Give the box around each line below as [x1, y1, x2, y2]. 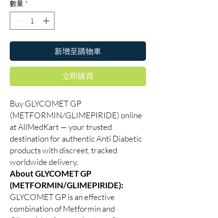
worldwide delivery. [10, 157, 78, 167]
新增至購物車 [54, 46, 101, 56]
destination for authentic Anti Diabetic [10, 133, 142, 144]
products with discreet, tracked [10, 145, 117, 156]
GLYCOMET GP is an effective [10, 192, 115, 202]
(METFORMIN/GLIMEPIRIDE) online [10, 110, 142, 121]
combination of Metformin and [10, 203, 115, 214]
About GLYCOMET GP [10, 168, 91, 179]
